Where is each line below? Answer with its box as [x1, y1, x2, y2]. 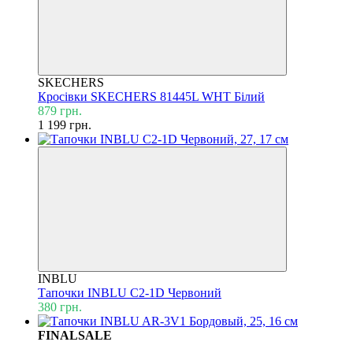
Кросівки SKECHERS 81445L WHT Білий [38, 89, 265, 103]
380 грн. [38, 299, 82, 314]
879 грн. [38, 103, 82, 117]
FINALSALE [38, 328, 112, 342]
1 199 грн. [38, 117, 91, 132]
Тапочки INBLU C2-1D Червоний [38, 285, 221, 299]
